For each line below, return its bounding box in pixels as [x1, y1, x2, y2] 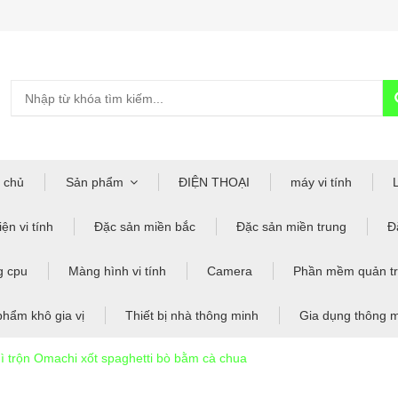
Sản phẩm [65, 175, 123, 189]
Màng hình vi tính [68, 264, 166, 278]
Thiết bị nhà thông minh [124, 308, 259, 322]
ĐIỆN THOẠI [178, 175, 250, 189]
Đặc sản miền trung [235, 219, 346, 234]
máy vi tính [290, 175, 352, 189]
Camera [206, 264, 252, 278]
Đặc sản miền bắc [93, 219, 195, 234]
